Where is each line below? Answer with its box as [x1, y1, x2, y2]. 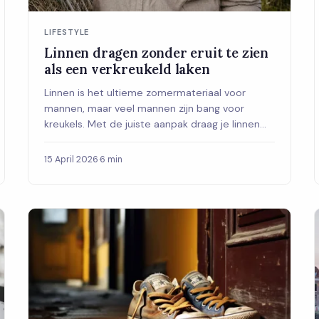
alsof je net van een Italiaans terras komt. [44, 133, 241, 147]
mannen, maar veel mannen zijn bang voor [44, 102, 245, 115]
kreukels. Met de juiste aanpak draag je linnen [44, 117, 261, 131]
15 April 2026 [44, 154, 99, 166]
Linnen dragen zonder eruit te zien [44, 44, 269, 62]
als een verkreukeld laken [44, 61, 210, 78]
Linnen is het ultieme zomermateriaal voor [44, 86, 246, 100]
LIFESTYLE [44, 27, 90, 38]
